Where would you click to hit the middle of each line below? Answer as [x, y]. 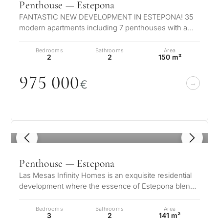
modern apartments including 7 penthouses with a [103, 28]
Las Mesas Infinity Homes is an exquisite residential [106, 175]
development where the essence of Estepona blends [109, 186]
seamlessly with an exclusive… [71, 197]
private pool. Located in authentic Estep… [88, 39]
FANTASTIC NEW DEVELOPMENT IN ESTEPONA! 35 [107, 17]
